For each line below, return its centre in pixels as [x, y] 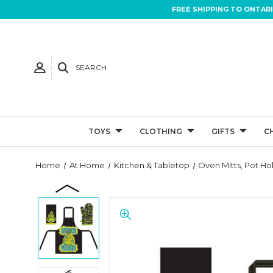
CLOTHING [161, 131]
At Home [87, 165]
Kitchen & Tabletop [151, 165]
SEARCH [91, 67]
